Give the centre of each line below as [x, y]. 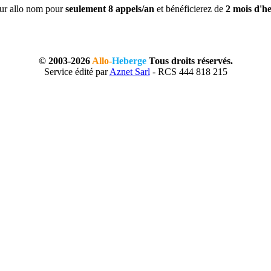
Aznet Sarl [129, 72]
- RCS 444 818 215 [188, 72]
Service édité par [77, 72]
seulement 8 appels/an [109, 9]
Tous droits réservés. [189, 61]
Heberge [129, 61]
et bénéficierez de [190, 9]
